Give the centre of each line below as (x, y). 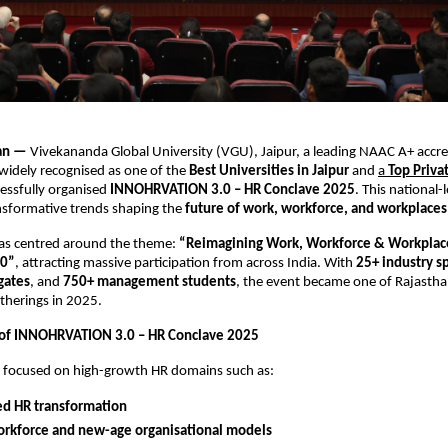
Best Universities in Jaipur (269, 171)
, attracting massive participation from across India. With (185, 263)
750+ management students (149, 282)
